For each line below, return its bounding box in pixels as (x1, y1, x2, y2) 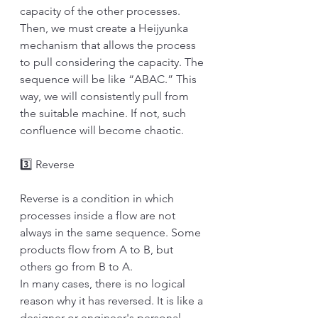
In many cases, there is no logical (20, 277, 188, 290)
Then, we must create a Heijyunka (20, 21, 191, 35)
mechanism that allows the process (20, 38, 199, 52)
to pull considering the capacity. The (20, 55, 207, 69)
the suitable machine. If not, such (20, 106, 189, 120)
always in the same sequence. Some (20, 226, 204, 239)
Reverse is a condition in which (20, 192, 177, 205)
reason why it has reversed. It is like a (20, 294, 206, 307)
